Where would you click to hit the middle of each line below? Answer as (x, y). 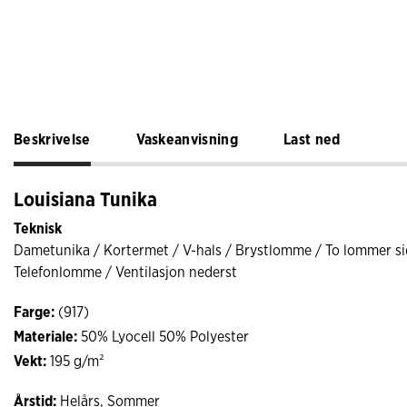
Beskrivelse (52, 139)
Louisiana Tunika (85, 200)
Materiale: (45, 337)
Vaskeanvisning (187, 139)
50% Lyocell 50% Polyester (163, 337)
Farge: (34, 312)
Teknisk (38, 228)
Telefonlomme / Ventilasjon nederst (125, 272)
